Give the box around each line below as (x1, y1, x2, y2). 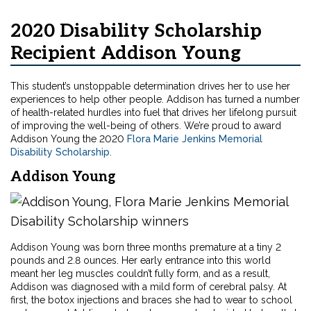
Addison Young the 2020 (10, 133, 127, 145)
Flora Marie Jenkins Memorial (127, 133, 262, 145)
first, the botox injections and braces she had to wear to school (10, 294, 292, 306)
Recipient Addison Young (10, 42, 241, 65)
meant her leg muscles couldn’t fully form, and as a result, (10, 268, 270, 280)
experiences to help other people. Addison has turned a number (10, 94, 300, 106)
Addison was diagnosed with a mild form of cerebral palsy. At (10, 281, 287, 293)
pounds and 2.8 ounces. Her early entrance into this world (10, 255, 271, 267)
